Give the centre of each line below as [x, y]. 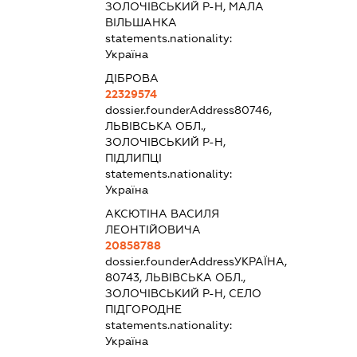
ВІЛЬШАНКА [141, 22]
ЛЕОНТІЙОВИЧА [153, 229]
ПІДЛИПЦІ [133, 157]
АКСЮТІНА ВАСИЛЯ [162, 213]
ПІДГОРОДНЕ [143, 309]
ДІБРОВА [131, 78]
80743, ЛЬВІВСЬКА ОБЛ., [175, 277]
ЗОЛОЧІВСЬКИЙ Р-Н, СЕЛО [183, 293]
